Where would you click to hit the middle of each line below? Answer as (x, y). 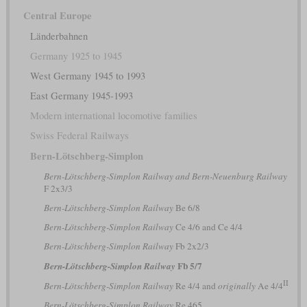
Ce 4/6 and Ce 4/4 (208, 226)
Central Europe (57, 15)
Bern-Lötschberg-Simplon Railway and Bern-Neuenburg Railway (165, 176)
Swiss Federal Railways (79, 135)
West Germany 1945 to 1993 (87, 75)
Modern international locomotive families (113, 115)
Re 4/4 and (195, 285)
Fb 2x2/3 (191, 246)
